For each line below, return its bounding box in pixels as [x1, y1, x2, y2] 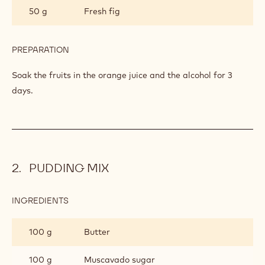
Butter [84, 226, 110, 237]
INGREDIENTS [12, 195, 69, 206]
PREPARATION [12, 44, 69, 55]
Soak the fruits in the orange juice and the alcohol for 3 [12, 69, 232, 80]
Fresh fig [84, 5, 120, 17]
